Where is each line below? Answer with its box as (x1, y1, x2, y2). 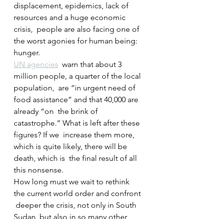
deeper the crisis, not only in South (14, 200, 138, 210)
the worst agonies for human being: (14, 36, 139, 46)
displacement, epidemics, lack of (14, 1, 131, 11)
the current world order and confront (14, 189, 143, 198)
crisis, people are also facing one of (14, 24, 141, 34)
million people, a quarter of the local (14, 71, 143, 81)
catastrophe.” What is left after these (14, 118, 142, 128)
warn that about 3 (58, 60, 124, 69)
